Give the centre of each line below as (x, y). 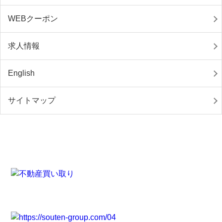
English (21, 73)
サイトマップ (32, 100)
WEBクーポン (33, 19)
